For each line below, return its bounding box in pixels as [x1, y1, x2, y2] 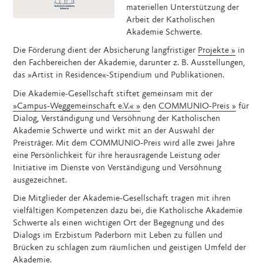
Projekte [198, 46, 230, 55]
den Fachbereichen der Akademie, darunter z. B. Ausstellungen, [13, 59, 245, 68]
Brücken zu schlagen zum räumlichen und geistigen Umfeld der [13, 244, 247, 252]
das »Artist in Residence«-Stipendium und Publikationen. [13, 71, 225, 80]
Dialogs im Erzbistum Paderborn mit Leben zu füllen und [13, 231, 223, 240]
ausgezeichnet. [13, 176, 68, 185]
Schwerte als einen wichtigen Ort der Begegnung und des [13, 219, 225, 228]
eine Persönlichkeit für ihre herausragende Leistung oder [13, 151, 221, 160]
